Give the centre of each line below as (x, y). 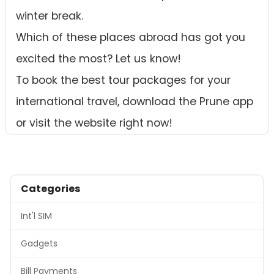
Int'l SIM (36, 216)
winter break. (50, 16)
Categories (50, 189)
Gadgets (39, 244)
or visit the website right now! (94, 123)
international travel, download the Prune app (135, 102)
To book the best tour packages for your (123, 80)
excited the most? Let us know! (98, 59)
